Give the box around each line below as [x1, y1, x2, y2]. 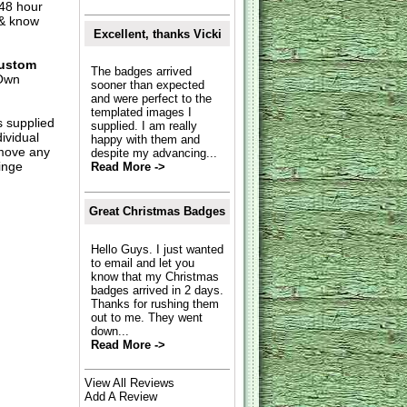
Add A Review [84, 389, 158, 403]
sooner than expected [90, 78, 204, 93]
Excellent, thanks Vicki [93, 26, 222, 41]
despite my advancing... [90, 146, 217, 161]
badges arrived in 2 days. [90, 283, 223, 297]
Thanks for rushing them [90, 296, 219, 311]
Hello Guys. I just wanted [90, 242, 223, 256]
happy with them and [90, 133, 200, 147]
